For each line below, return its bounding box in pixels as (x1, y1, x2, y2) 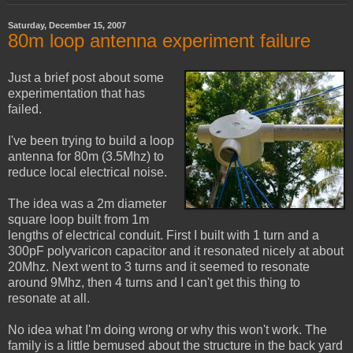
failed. (8, 102, 42, 117)
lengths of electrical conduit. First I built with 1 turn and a (8, 229, 319, 243)
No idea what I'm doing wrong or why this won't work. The (8, 323, 327, 337)
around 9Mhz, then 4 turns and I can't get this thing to (8, 276, 300, 290)
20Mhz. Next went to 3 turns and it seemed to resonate (8, 260, 310, 274)
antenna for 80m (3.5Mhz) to (8, 150, 164, 164)
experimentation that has (8, 87, 145, 101)
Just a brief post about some (8, 71, 164, 85)
